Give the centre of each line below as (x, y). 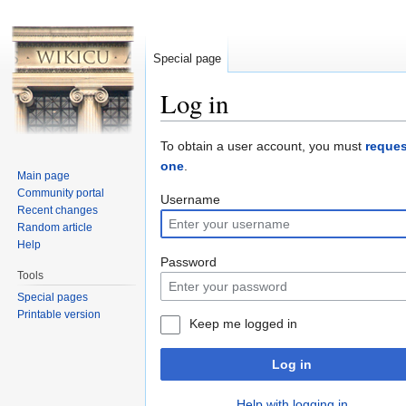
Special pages (53, 297)
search (300, 128)
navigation (243, 128)
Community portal (61, 193)
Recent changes (58, 210)
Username (190, 200)
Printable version (59, 314)
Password (188, 262)
